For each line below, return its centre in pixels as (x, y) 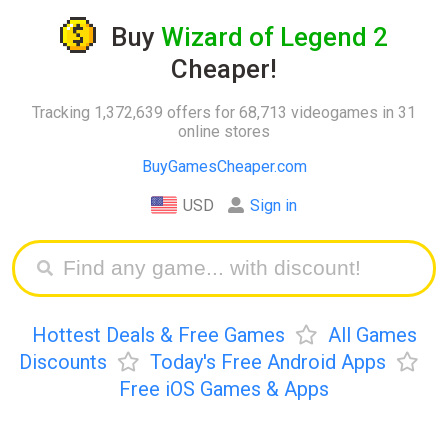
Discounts (63, 361)
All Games (372, 334)
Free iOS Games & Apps (224, 388)
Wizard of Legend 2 (274, 37)
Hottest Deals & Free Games (158, 334)
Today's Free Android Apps (268, 361)
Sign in (273, 205)
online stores (224, 131)
